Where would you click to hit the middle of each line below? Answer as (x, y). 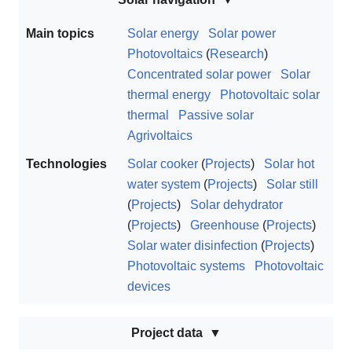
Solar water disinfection (192, 246)
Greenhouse (225, 225)
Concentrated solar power (199, 75)
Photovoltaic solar (270, 95)
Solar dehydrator (236, 205)
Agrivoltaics (160, 136)
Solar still (292, 185)
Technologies (66, 164)
